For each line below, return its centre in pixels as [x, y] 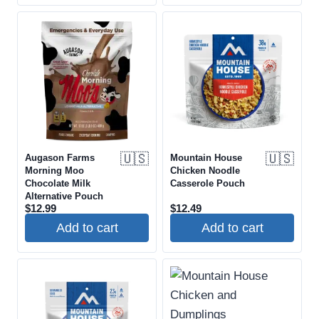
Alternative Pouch [64, 197]
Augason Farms [60, 158]
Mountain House [206, 158]
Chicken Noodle [205, 171]
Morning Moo [54, 171]
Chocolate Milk [58, 184]
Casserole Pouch [208, 184]
